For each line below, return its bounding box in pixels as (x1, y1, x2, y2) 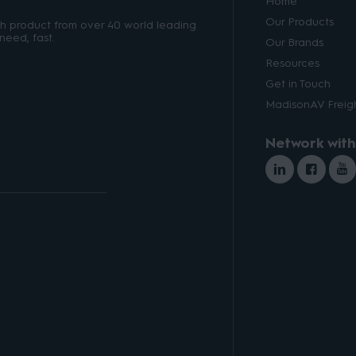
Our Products (265, 15, 334, 29)
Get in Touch (265, 77, 331, 91)
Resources (265, 56, 319, 71)
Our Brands (265, 36, 323, 50)
